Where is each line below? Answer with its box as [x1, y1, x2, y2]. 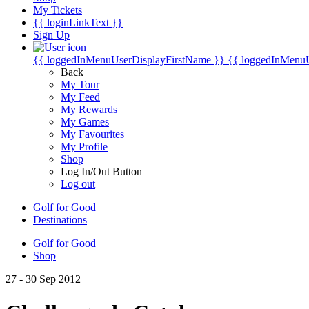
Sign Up [33, 29, 70, 41]
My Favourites [61, 128, 124, 140]
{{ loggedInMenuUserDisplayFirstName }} [33, 54, 225, 66]
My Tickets [33, 4, 82, 16]
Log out [61, 178, 95, 190]
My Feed [61, 91, 100, 103]
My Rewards [61, 103, 117, 115]
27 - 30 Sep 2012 [6, 273, 81, 285]
